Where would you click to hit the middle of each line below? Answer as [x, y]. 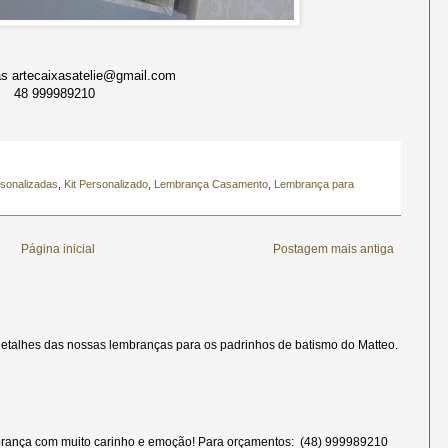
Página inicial [57, 249]
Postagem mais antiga [333, 249]
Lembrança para [314, 184]
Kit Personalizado [106, 184]
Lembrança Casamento [211, 184]
